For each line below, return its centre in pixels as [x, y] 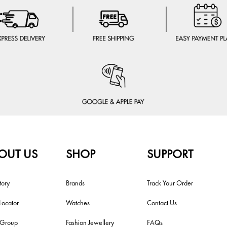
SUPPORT [170, 154]
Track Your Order [170, 183]
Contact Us [162, 203]
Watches [78, 203]
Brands [75, 183]
